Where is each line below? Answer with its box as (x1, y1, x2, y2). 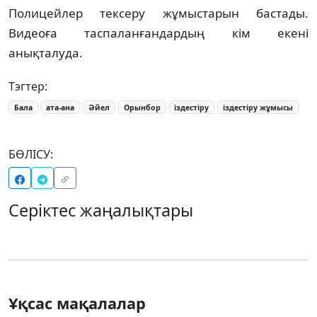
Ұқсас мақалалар (8, 293, 146, 314)
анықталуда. (8, 44, 83, 61)
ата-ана (46, 102, 75, 113)
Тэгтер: (8, 78, 47, 94)
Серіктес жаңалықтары (8, 199, 193, 222)
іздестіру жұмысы (222, 102, 293, 113)
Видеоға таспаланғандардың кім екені (8, 24, 309, 41)
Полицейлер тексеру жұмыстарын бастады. (8, 4, 309, 21)
